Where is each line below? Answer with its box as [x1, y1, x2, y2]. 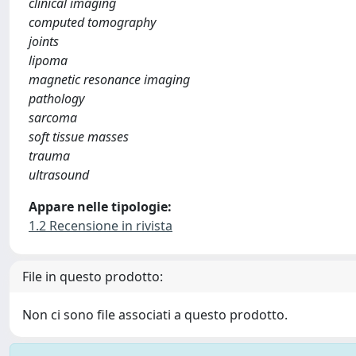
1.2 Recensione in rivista [29, 217, 172, 234]
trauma [29, 147, 70, 164]
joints [29, 33, 59, 50]
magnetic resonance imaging [29, 71, 190, 88]
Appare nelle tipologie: [29, 198, 172, 215]
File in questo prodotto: [22, 268, 163, 285]
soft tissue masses [29, 128, 129, 145]
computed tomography [29, 14, 156, 31]
